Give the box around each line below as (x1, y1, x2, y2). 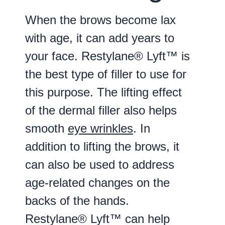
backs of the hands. (25, 193, 129, 207)
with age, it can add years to (25, 31, 174, 45)
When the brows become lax (25, 13, 176, 27)
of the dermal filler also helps (25, 103, 177, 117)
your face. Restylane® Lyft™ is (25, 49, 190, 63)
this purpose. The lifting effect (25, 85, 182, 99)
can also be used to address (25, 157, 174, 171)
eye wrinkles (68, 121, 133, 135)
